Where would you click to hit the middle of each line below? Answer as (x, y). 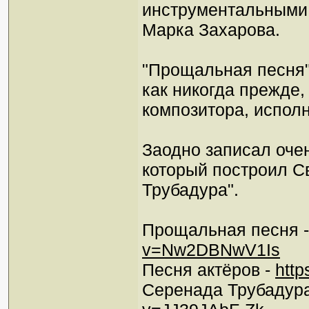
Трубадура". (190, 190)
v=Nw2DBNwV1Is (211, 250)
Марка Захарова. (211, 30)
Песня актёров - (209, 270)
